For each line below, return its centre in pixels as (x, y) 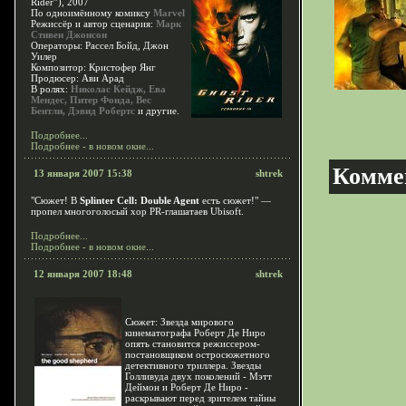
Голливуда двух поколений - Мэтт (198, 376)
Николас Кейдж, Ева (118, 89)
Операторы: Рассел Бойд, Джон (100, 45)
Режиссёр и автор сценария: (93, 24)
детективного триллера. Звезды (193, 365)
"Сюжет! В (55, 200)
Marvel (169, 13)
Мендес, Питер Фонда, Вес (91, 100)
